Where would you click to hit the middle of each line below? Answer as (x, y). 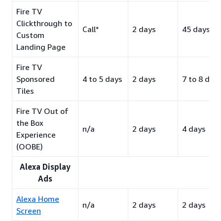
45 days (196, 29)
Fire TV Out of (42, 111)
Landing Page (41, 47)
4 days (194, 129)
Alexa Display (45, 167)
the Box (30, 123)
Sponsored (36, 79)
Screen (29, 211)
